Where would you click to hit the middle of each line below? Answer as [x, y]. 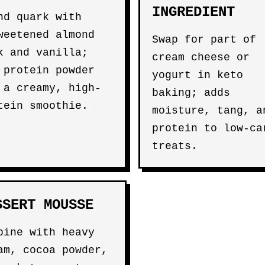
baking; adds [191, 93]
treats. [175, 146]
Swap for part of [204, 40]
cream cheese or [201, 57]
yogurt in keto [198, 75]
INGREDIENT [193, 12]
